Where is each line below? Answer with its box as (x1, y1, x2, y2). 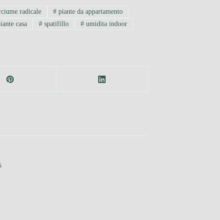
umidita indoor (83, 20, 127, 27)
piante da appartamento (56, 8, 123, 16)
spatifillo (42, 20, 69, 27)
